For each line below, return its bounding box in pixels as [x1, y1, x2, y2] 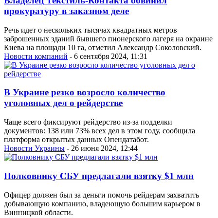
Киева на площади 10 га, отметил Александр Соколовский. [4, 43, 201, 52]
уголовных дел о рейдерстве [4, 98, 123, 109]
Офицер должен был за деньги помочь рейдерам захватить [4, 190, 199, 199]
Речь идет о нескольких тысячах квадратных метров [4, 25, 177, 34]
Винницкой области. [4, 208, 73, 217]
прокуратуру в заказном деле [4, 6, 129, 17]
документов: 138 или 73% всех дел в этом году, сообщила [4, 127, 195, 135]
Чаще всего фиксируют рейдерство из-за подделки [4, 118, 172, 127]
